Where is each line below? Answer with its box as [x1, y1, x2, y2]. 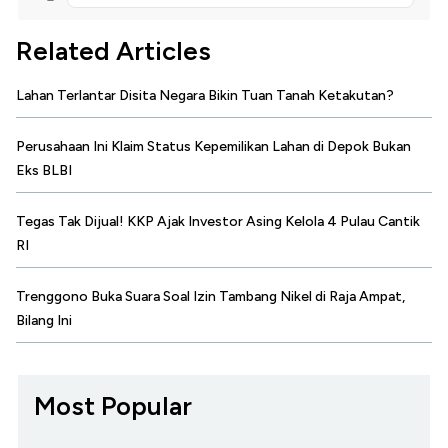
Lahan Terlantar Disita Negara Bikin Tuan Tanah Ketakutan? [16, 87, 394, 105]
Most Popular [34, 390, 192, 423]
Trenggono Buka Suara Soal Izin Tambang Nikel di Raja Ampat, [16, 288, 405, 306]
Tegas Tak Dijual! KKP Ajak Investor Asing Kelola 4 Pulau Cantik [16, 213, 420, 231]
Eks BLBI [16, 162, 72, 180]
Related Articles [16, 35, 211, 68]
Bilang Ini [16, 312, 72, 330]
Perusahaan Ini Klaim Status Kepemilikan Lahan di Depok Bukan [16, 138, 411, 156]
